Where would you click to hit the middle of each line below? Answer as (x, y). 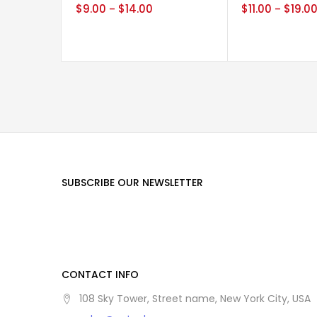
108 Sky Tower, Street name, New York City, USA (195, 299)
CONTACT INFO (100, 275)
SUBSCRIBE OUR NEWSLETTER (132, 183)
